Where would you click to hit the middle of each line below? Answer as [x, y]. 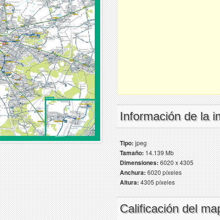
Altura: [129, 182]
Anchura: [133, 172]
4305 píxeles [157, 182]
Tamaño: [132, 153]
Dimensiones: [139, 163]
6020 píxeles [164, 172]
